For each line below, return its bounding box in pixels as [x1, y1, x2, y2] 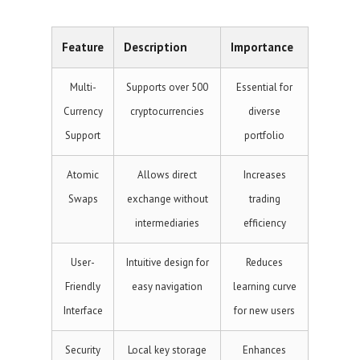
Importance [231, 39, 293, 55]
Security [65, 343, 100, 357]
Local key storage [128, 343, 207, 357]
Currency [63, 104, 103, 118]
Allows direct [137, 168, 197, 182]
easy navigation [132, 280, 202, 293]
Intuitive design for [125, 256, 209, 269]
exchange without [126, 192, 208, 206]
